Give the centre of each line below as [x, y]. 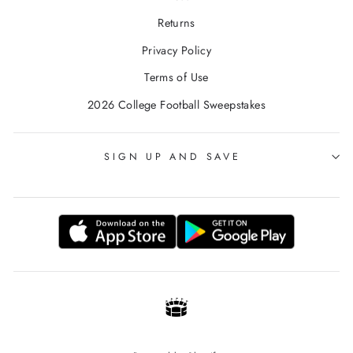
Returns [176, 23]
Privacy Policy [176, 50]
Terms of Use [176, 78]
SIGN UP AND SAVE [173, 156]
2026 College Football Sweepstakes [176, 104]
